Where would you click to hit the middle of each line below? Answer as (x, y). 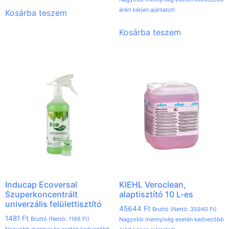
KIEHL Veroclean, (152, 185)
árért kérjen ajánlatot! (147, 10)
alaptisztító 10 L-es (156, 194)
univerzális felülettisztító (53, 204)
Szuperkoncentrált (41, 194)
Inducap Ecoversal (41, 185)
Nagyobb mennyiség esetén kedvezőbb (171, 220)
